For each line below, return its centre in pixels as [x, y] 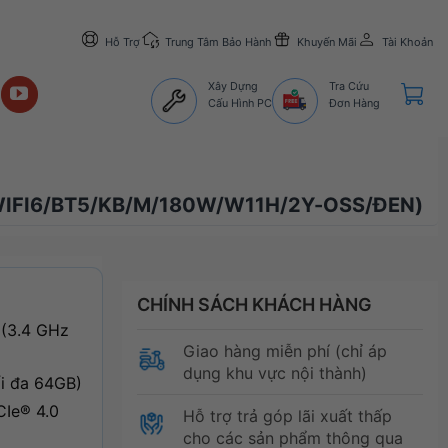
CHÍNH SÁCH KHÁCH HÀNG [254, 304]
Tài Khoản [407, 41]
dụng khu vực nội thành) [274, 372]
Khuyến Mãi [326, 41]
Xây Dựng [233, 85]
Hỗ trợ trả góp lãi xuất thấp [287, 415]
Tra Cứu [349, 85]
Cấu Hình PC [240, 102]
